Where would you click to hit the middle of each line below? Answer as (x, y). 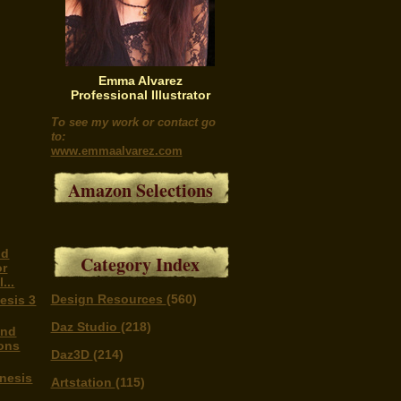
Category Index (140, 264)
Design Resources (108, 299)
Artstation (83, 382)
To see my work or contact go (133, 122)
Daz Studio (85, 327)
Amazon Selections (140, 190)
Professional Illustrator (140, 95)
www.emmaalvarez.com (116, 151)
